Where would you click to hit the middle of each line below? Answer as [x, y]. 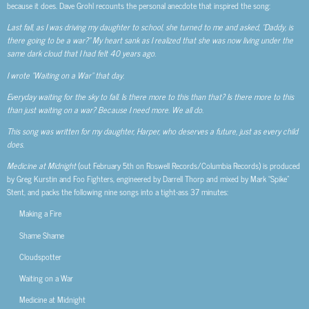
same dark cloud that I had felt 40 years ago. [82, 53]
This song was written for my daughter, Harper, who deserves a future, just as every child [152, 131]
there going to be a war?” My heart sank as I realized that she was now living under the [150, 40]
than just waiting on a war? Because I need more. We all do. [106, 109]
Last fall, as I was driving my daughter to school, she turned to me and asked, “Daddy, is [150, 27]
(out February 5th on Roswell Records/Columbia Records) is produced [189, 166]
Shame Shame [36, 235]
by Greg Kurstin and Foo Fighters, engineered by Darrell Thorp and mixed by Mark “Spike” [148, 179]
